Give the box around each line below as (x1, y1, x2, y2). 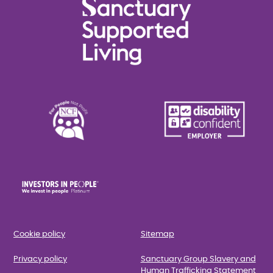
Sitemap (140, 230, 174, 238)
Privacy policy (13, 255, 67, 264)
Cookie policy (13, 230, 65, 238)
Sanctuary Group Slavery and (140, 255, 256, 264)
